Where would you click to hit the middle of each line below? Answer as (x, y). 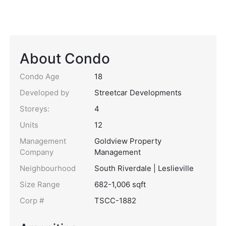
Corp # (32, 201)
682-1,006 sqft (120, 184)
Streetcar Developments (138, 93)
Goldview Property (128, 141)
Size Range (40, 184)
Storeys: (35, 109)
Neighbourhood (48, 168)
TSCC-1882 (115, 201)
